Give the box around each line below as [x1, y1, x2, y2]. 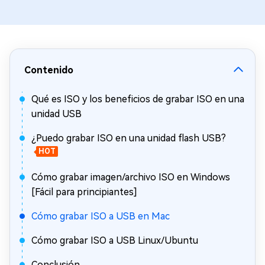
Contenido [24, 64, 73, 76]
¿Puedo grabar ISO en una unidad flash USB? [31, 132, 226, 144]
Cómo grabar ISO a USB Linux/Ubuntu [31, 235, 198, 246]
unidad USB [31, 108, 82, 119]
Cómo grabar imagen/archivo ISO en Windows [31, 172, 230, 183]
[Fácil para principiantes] [31, 186, 137, 198]
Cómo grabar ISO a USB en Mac [31, 211, 170, 222]
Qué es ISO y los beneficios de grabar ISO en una [31, 93, 244, 105]
